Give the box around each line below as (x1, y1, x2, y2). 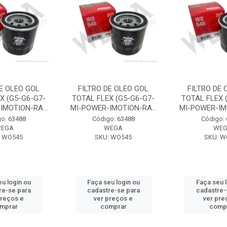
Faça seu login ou (87, 178, 140, 186)
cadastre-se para (87, 186, 140, 194)
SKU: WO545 (95, 133, 132, 141)
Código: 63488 (92, 115, 135, 123)
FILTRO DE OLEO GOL (78, 84, 149, 93)
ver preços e (94, 194, 133, 202)
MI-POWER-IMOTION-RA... (70, 103, 157, 112)
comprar (100, 202, 127, 210)
